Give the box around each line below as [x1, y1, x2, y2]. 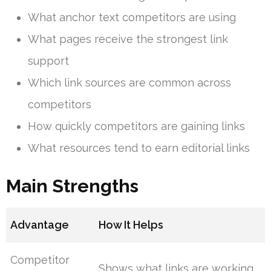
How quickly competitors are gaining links [28, 119, 245, 132]
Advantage [10, 218, 70, 231]
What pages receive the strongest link [28, 32, 228, 45]
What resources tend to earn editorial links [28, 141, 250, 154]
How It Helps [99, 218, 164, 231]
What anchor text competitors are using [28, 10, 236, 24]
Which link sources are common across [28, 76, 231, 89]
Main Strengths [6, 175, 139, 197]
